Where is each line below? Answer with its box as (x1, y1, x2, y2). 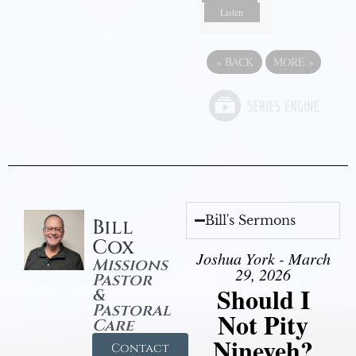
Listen (220, 5, 244, 18)
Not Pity (218, 305, 308, 343)
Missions (91, 253, 168, 276)
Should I (216, 280, 310, 318)
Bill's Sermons (205, 211, 296, 228)
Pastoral (91, 299, 171, 321)
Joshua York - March (195, 247, 331, 269)
